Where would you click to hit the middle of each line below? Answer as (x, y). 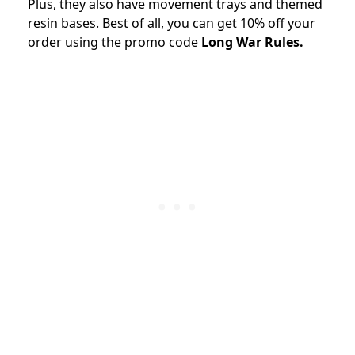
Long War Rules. (252, 42)
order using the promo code (115, 42)
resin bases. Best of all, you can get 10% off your (172, 23)
